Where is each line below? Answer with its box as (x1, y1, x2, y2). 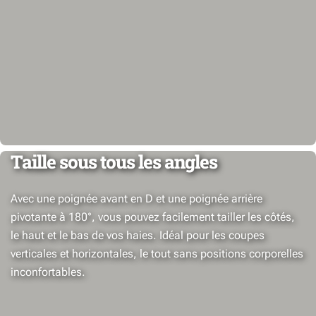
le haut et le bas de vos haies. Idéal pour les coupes (11, 229, 265, 242)
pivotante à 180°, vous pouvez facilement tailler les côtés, (11, 210, 295, 224)
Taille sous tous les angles (11, 150, 217, 174)
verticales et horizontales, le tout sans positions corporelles (11, 247, 303, 260)
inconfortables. (11, 265, 85, 279)
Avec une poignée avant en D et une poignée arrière (11, 192, 262, 205)
